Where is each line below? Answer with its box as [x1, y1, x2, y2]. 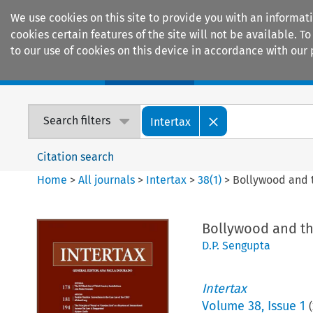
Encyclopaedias [217, 63, 299, 78]
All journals [78, 173, 138, 187]
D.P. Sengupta [201, 238, 270, 252]
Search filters [43, 114, 111, 128]
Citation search [37, 150, 115, 163]
